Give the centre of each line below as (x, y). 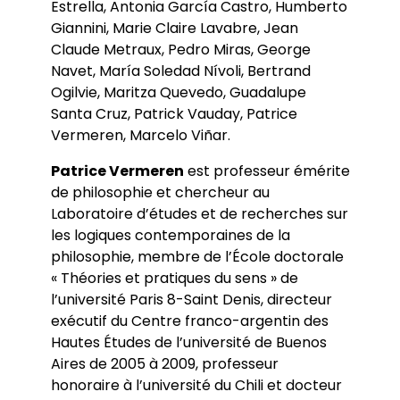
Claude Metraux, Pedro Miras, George (180, 50)
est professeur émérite (267, 171)
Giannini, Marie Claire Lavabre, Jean (174, 29)
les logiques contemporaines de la (170, 236)
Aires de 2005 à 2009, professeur (164, 364)
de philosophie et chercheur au (160, 193)
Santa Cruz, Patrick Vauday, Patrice (174, 114)
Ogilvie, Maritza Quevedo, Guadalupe (178, 93)
